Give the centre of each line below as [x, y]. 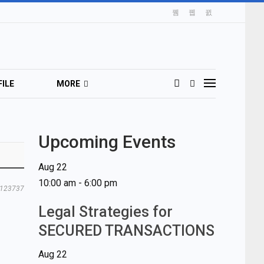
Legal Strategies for [105, 212]
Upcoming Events [107, 142]
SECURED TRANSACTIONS [126, 231]
